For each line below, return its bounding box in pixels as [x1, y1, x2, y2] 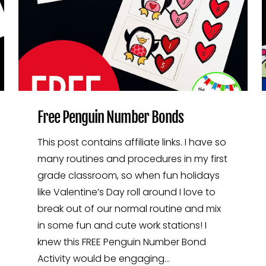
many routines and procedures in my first [37, 151, 227, 166]
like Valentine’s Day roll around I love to [37, 185, 216, 199]
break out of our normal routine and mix [37, 201, 221, 216]
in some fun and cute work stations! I [37, 218, 207, 232]
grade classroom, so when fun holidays [37, 168, 220, 182]
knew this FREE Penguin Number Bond [37, 235, 206, 249]
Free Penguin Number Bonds [37, 107, 183, 126]
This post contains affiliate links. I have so [37, 135, 226, 149]
